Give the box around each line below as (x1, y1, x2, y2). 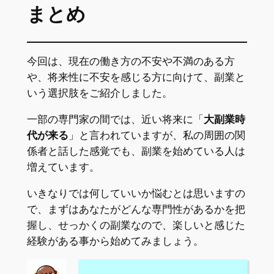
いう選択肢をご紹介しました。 (26, 87, 172, 100)
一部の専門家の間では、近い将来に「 (26, 113, 204, 126)
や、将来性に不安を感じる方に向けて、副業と (26, 71, 245, 84)
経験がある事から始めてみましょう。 (26, 234, 204, 247)
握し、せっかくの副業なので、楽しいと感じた (26, 218, 245, 231)
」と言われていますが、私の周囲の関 (68, 129, 245, 142)
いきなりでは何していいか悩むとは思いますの (26, 187, 245, 199)
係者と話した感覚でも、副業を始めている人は (26, 145, 245, 158)
